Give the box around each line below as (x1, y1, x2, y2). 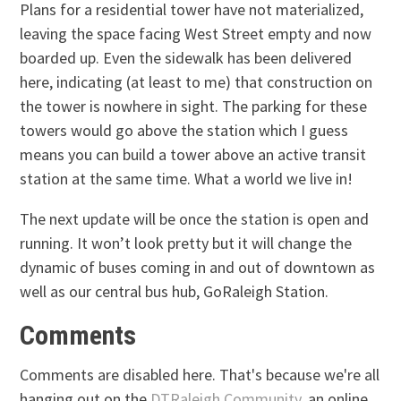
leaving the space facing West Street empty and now (20, 22, 372, 44)
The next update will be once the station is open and (20, 208, 370, 229)
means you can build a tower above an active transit (20, 143, 367, 165)
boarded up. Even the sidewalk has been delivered (20, 47, 353, 68)
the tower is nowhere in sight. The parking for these (20, 95, 368, 116)
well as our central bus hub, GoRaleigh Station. (20, 280, 329, 302)
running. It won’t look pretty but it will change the (20, 232, 353, 253)
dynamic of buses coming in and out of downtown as (20, 256, 376, 277)
